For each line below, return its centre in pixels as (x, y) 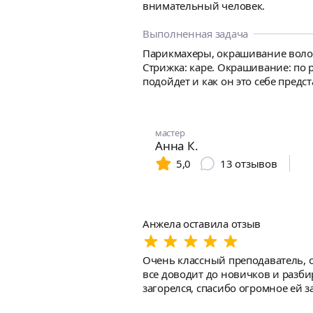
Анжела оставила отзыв (202, 224)
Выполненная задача (195, 34)
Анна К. (177, 146)
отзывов (256, 163)
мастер (170, 133)
